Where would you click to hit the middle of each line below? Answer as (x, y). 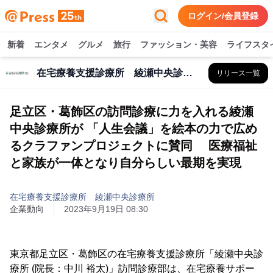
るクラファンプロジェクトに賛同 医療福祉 (133, 146)
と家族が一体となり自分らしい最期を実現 (126, 163)
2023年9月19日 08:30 (106, 209)
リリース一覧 (238, 73)
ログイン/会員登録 (223, 16)
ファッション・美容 (179, 44)
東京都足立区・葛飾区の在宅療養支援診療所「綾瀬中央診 (136, 254)
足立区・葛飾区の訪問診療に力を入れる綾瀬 (132, 112)
